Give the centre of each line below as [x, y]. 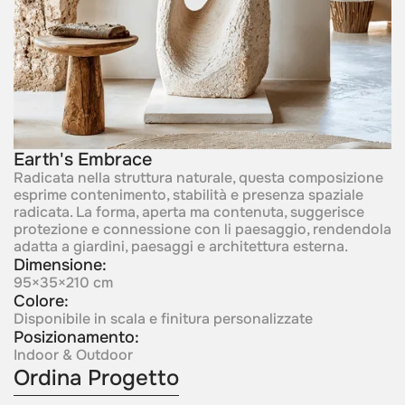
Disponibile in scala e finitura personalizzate [163, 319]
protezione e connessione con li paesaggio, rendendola [202, 229]
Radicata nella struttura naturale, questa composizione [198, 178]
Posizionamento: [76, 337]
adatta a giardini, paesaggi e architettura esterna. [180, 246]
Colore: [41, 301]
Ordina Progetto [96, 377]
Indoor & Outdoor [73, 355]
